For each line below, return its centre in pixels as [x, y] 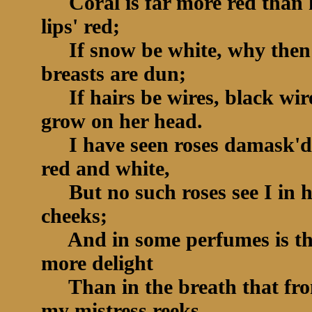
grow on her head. [125, 121]
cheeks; [77, 216]
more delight [100, 263]
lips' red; [83, 26]
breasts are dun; [116, 73]
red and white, [106, 168]
